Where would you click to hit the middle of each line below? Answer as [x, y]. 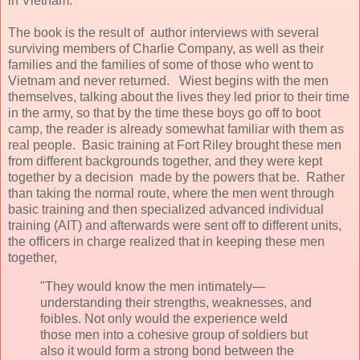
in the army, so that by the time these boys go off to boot [164, 112]
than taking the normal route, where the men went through [171, 193]
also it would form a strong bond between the [167, 350]
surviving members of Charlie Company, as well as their [166, 48]
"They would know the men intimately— [153, 286]
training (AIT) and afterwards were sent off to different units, [175, 225]
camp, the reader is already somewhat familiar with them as [176, 129]
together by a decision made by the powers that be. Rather [176, 177]
